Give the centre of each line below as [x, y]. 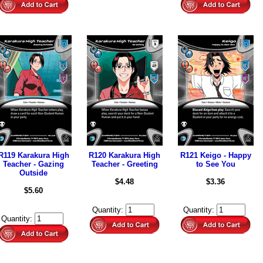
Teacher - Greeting [124, 164]
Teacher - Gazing [33, 164]
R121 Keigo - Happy [215, 155]
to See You [215, 164]
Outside [33, 173]
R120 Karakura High [124, 155]
